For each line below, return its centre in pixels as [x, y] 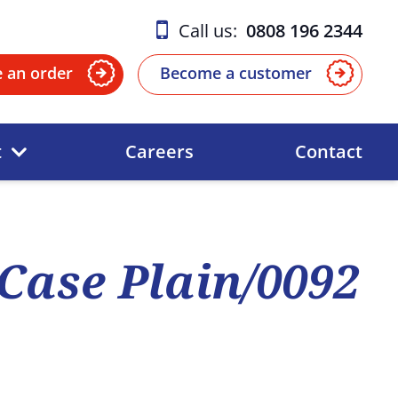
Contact [328, 151]
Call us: [212, 30]
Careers [159, 151]
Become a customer [236, 73]
